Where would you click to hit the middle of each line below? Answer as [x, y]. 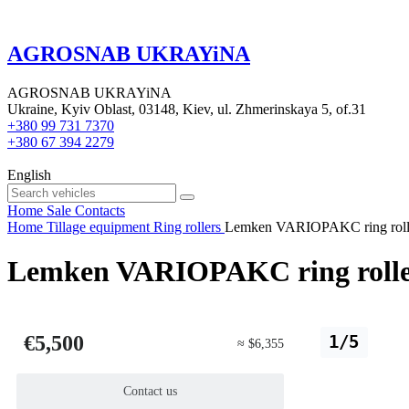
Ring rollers [187, 226]
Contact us [151, 392]
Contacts [100, 210]
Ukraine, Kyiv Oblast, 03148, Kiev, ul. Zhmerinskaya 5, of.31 [187, 109]
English [29, 174]
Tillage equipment [98, 226]
